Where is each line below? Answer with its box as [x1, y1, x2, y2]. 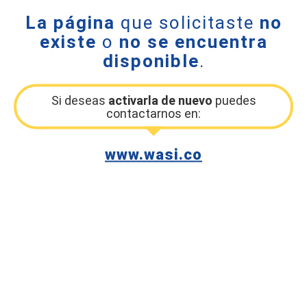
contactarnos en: [106, 106, 201, 121]
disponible [102, 50, 199, 71]
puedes [212, 93, 256, 108]
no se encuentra [119, 31, 268, 52]
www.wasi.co [105, 145, 202, 163]
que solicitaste [114, 12, 260, 33]
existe [39, 31, 97, 52]
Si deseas [51, 93, 108, 108]
